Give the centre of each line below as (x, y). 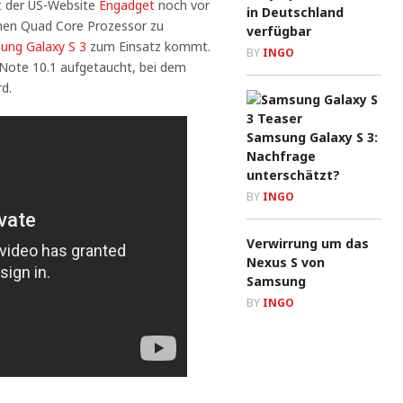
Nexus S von (286, 262)
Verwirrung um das (308, 243)
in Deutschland (295, 12)
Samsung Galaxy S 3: (312, 137)
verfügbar (279, 31)
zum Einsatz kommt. (148, 46)
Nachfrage (281, 156)
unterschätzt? (293, 175)
